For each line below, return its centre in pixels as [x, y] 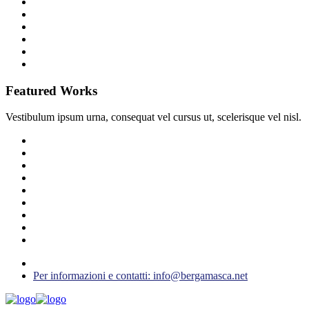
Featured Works [51, 90]
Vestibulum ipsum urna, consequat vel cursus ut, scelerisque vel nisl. [153, 117]
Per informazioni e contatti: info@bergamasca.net [140, 276]
